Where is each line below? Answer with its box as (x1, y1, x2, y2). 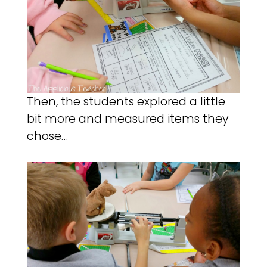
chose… (26, 128, 68, 145)
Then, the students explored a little (26, 94, 225, 110)
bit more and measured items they (26, 111, 229, 128)
